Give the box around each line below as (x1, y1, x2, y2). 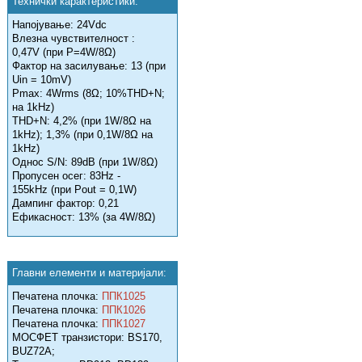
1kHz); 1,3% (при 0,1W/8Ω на (12, 128, 153, 141)
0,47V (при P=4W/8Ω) (12, 46, 116, 59)
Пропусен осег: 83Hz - (12, 170, 120, 183)
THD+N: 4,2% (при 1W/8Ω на (12, 115, 151, 128)
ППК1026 (102, 304, 145, 317)
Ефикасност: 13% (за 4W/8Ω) (12, 211, 155, 224)
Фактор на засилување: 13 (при (12, 60, 166, 73)
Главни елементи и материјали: (12, 267, 166, 280)
